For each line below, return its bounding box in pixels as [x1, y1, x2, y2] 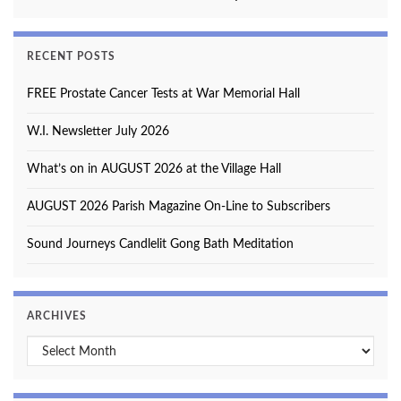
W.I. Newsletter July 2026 [27, 125, 169, 139]
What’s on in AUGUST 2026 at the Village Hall [27, 163, 281, 176]
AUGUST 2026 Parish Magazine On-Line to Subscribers [27, 200, 330, 214]
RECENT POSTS [27, 51, 115, 63]
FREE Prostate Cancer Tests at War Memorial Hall [27, 88, 300, 101]
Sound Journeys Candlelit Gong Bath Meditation [27, 238, 294, 252]
